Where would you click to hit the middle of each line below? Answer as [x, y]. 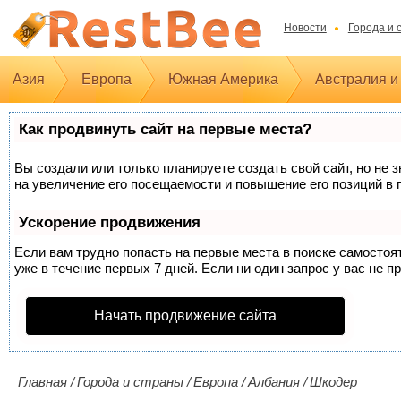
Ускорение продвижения [110, 222]
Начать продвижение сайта [185, 316]
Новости [305, 28]
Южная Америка [223, 79]
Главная [43, 382]
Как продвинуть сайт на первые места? [165, 129]
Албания [274, 382]
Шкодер [333, 382]
